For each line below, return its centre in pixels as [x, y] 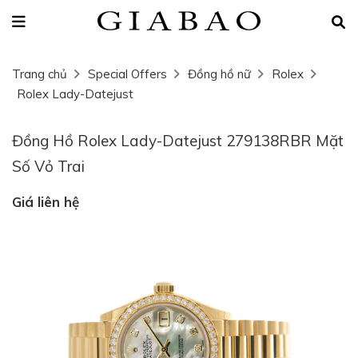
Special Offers [127, 74]
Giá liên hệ [46, 202]
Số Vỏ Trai [48, 166]
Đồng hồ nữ [219, 74]
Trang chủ [40, 74]
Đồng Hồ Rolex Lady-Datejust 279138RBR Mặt [178, 141]
